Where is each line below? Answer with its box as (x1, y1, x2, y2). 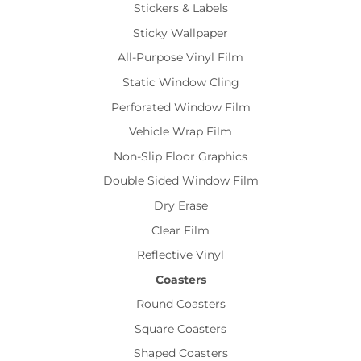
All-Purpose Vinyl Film (118, 50, 243, 65)
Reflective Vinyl (137, 247, 224, 263)
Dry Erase (153, 197, 208, 213)
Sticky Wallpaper (133, 25, 228, 40)
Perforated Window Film (110, 99, 251, 114)
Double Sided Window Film (102, 173, 259, 189)
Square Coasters (135, 321, 226, 336)
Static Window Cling (122, 74, 239, 89)
